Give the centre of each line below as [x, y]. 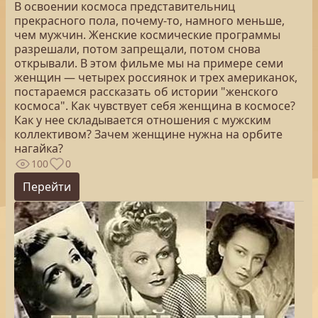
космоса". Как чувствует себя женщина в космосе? [155, 106]
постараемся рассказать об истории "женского [146, 92]
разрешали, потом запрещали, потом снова [137, 49]
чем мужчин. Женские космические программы [147, 35]
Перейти [47, 187]
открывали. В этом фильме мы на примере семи [149, 63]
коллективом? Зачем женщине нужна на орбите [148, 134]
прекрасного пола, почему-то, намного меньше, [149, 21]
